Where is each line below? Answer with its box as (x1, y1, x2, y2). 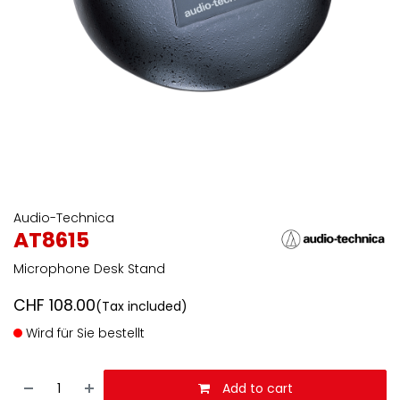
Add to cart (218, 379, 293, 397)
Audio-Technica (13, 209, 114, 227)
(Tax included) (96, 297, 187, 315)
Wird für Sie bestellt (22, 324, 145, 342)
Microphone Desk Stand (13, 260, 165, 278)
